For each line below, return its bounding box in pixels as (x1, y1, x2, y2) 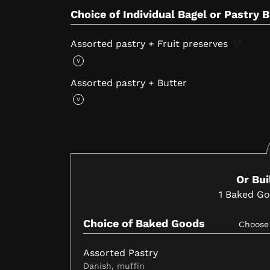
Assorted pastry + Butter (71, 77, 187, 89)
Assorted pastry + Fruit (71, 38, 183, 50)
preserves (183, 38, 231, 50)
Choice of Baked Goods (83, 217, 205, 230)
